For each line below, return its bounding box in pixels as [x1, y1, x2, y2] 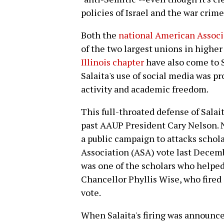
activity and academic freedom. [81, 83, 208, 95]
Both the [81, 29, 118, 41]
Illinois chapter [81, 56, 144, 68]
